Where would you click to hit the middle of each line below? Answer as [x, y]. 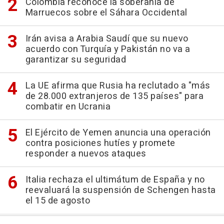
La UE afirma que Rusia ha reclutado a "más [118, 86]
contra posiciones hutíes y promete [100, 143]
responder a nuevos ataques [86, 154]
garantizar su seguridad [75, 60]
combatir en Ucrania [68, 107]
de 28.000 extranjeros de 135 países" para [114, 96]
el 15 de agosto [57, 201]
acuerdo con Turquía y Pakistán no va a [108, 49]
